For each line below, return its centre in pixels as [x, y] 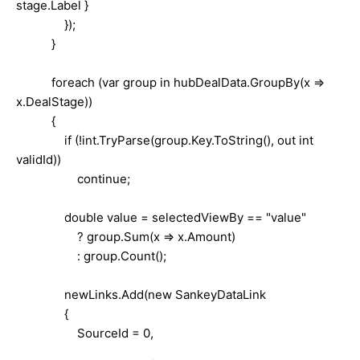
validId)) [39, 159]
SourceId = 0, [96, 333]
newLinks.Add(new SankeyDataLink [141, 294]
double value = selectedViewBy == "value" [161, 217]
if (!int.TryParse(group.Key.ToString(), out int [165, 140]
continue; [73, 178]
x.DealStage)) [54, 101]
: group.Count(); [91, 256]
